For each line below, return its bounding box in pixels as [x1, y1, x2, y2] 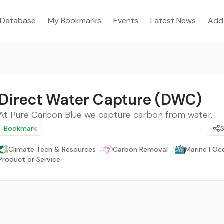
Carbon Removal [113, 145, 168, 154]
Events [113, 15, 138, 26]
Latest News [150, 15, 196, 26]
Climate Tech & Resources [8, 145, 96, 154]
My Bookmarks [48, 15, 101, 26]
